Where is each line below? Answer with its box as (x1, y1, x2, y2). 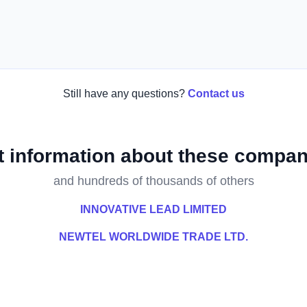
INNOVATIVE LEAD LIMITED (80, 204, 227, 215)
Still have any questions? (62, 88, 185, 99)
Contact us (187, 88, 245, 99)
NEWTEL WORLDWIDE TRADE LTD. (59, 231, 248, 243)
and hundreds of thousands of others (53, 174, 254, 188)
